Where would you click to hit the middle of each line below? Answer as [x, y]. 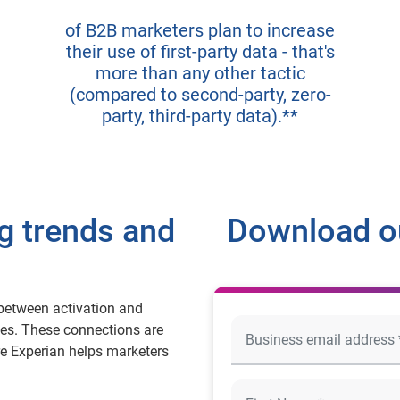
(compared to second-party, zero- [200, 95]
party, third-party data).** [200, 116]
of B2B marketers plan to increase [200, 30]
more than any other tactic [200, 73]
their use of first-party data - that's [200, 52]
